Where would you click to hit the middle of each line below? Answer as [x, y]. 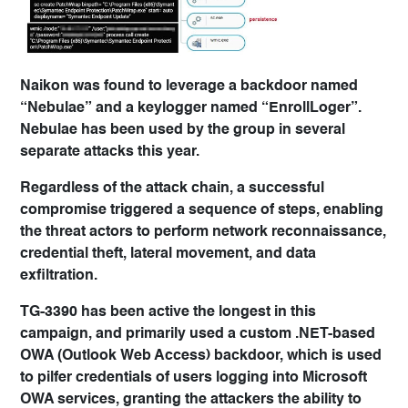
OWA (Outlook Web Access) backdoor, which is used [201, 357]
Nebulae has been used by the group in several [183, 131]
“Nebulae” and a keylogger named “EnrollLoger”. [191, 109]
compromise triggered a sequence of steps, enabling [202, 211]
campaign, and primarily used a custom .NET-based [198, 335]
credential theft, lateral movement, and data [168, 255]
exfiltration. [59, 276]
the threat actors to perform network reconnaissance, [203, 233]
